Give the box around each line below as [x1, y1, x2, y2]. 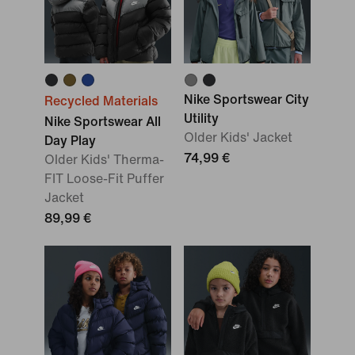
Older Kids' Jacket [184, 131, 292, 144]
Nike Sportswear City [184, 93, 309, 106]
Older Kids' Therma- [44, 153, 164, 166]
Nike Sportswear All [44, 115, 161, 128]
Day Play [44, 134, 96, 147]
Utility [184, 112, 219, 125]
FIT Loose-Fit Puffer [44, 172, 164, 185]
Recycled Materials [44, 94, 158, 108]
